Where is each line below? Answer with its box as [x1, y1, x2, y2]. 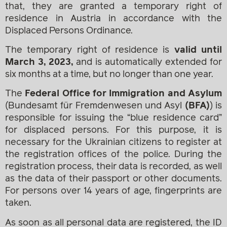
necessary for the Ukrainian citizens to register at [5, 138, 222, 147]
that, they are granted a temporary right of [5, 2, 222, 11]
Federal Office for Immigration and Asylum [25, 89, 222, 99]
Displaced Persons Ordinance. [5, 26, 133, 35]
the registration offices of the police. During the [5, 150, 222, 160]
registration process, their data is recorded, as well [5, 162, 222, 172]
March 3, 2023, [5, 57, 76, 67]
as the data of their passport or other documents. [5, 174, 222, 184]
